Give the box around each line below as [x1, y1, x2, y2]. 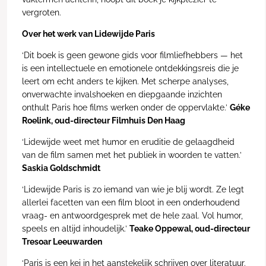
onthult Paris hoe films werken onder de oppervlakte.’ [21, 102, 230, 112]
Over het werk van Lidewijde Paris [21, 28, 155, 39]
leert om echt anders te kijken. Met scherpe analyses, [21, 76, 229, 86]
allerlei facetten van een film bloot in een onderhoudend [21, 197, 240, 207]
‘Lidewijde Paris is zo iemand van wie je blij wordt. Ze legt [21, 184, 244, 194]
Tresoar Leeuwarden [21, 236, 102, 246]
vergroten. [21, 7, 61, 17]
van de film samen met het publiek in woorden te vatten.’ [21, 150, 242, 160]
